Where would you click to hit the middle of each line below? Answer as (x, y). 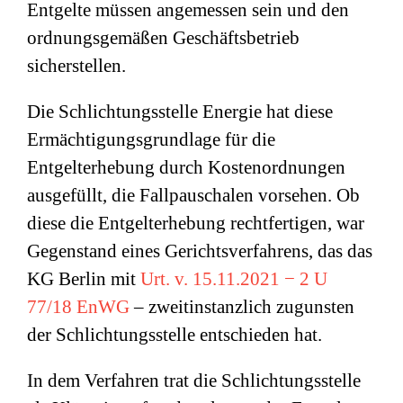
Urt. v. (166, 279)
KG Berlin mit (84, 279)
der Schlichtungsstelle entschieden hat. (175, 335)
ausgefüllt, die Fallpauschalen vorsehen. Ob (193, 195)
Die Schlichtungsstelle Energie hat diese (180, 112)
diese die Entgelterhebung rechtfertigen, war (196, 223)
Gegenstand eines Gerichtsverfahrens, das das (200, 251)
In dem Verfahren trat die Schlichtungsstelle (194, 381)
